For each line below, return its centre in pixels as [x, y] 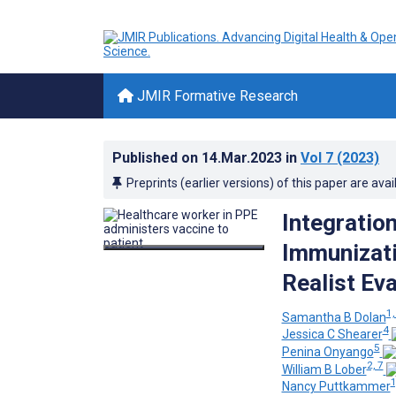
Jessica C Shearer [332, 335]
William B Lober [324, 369]
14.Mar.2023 [244, 158]
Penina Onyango [327, 351]
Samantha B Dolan [334, 317]
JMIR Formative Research [216, 96]
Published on [157, 158]
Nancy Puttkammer [336, 387]
